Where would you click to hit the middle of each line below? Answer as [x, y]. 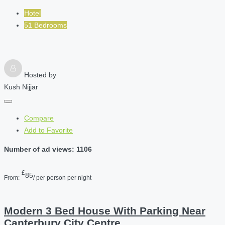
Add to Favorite [48, 130]
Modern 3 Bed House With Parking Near [105, 210]
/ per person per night [62, 178]
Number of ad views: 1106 [48, 149]
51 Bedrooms [45, 25]
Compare [39, 118]
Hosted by [40, 75]
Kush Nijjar [21, 87]
